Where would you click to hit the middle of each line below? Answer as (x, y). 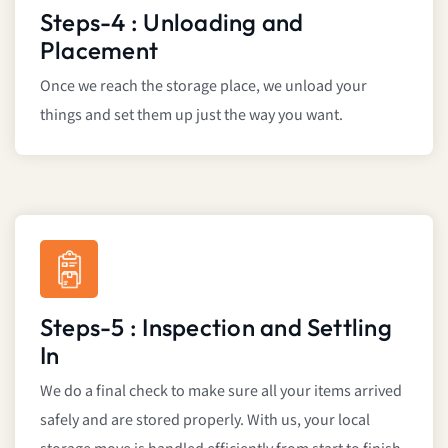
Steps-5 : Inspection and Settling (216, 326)
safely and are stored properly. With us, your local (205, 420)
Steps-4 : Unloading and (172, 21)
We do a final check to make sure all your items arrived (221, 391)
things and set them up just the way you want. (191, 115)
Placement (99, 49)
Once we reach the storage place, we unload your (203, 86)
